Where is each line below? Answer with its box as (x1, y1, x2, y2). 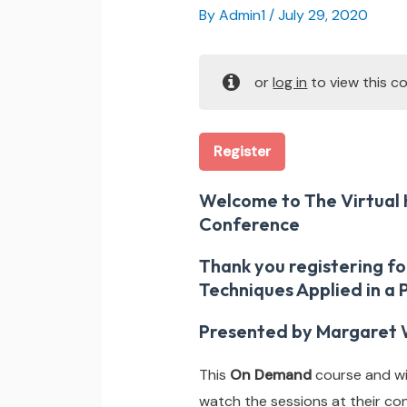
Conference (198, 212, 300, 235)
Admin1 (218, 5, 269, 25)
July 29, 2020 (277, 5, 368, 25)
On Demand (229, 364, 312, 384)
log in (273, 72, 308, 92)
